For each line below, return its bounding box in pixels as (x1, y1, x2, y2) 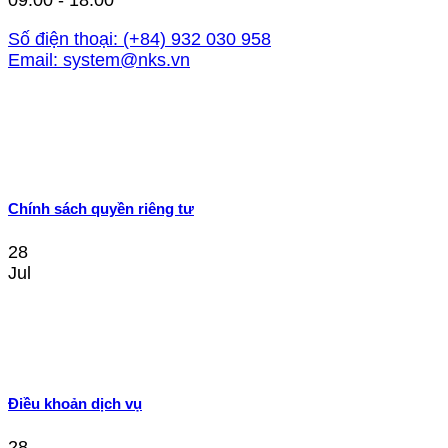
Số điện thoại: (8, 29, 118, 50)
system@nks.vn (63, 50, 190, 71)
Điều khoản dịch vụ (8, 394, 142, 412)
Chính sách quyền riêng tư (8, 199, 194, 217)
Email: (8, 50, 58, 71)
